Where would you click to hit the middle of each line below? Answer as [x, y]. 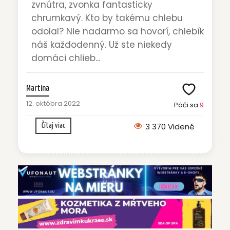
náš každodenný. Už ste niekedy [102, 45]
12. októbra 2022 [53, 104]
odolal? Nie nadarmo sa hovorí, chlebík [118, 32]
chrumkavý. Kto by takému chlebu [107, 18]
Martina [38, 89]
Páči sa [187, 105]
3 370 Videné [170, 127]
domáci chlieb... [66, 58]
